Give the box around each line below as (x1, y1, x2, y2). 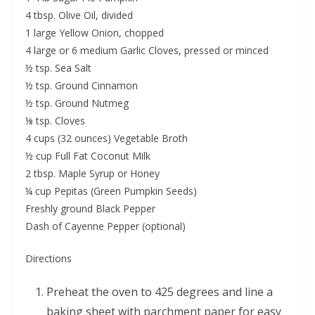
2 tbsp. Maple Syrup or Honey (25, 166, 160, 180)
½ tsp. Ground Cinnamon (25, 78, 138, 92)
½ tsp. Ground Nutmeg (25, 96, 129, 110)
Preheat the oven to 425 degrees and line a (46, 283, 273, 300)
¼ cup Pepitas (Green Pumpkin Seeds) (25, 184, 197, 198)
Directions (25, 251, 72, 265)
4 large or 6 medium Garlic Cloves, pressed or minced (25, 43, 269, 57)
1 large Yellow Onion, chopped (25, 25, 164, 39)
